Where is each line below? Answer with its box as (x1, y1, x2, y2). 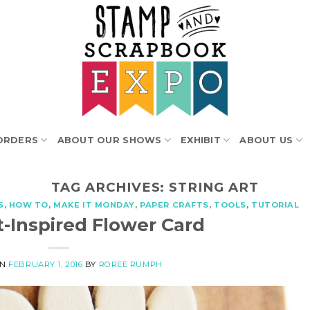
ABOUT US (239, 134, 293, 145)
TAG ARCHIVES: (51, 179, 170, 195)
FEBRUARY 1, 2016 (8, 259, 83, 269)
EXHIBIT (181, 134, 221, 145)
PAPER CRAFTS (140, 200, 209, 210)
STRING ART (169, 179, 259, 195)
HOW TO (8, 200, 49, 210)
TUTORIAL (250, 200, 300, 210)
